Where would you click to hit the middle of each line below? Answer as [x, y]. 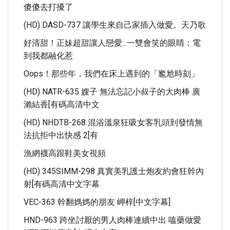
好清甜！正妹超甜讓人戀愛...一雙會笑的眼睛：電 [112, 43]
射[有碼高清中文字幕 [62, 184]
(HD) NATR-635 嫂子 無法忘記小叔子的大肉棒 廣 [112, 92]
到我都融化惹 [48, 56]
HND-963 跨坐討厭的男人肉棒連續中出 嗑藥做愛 [112, 220]
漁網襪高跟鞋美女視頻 [65, 153]
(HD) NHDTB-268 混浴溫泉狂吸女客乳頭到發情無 [113, 122]
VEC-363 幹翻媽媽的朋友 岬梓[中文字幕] [97, 202]
